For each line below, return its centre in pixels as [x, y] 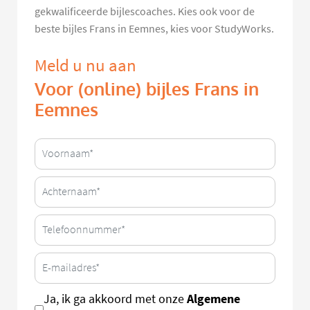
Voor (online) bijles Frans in [147, 89]
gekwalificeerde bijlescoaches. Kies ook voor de [145, 11]
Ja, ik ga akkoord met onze [115, 299]
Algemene [213, 299]
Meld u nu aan [85, 65]
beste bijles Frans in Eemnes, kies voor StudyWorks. [154, 29]
